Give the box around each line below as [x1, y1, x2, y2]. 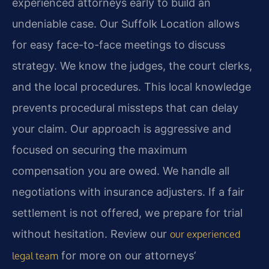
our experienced [170, 228, 240, 240]
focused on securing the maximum [12, 144, 187, 156]
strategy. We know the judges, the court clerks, [12, 59, 252, 72]
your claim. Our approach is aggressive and [12, 122, 231, 135]
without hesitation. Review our [12, 228, 170, 240]
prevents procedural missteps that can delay [12, 101, 238, 114]
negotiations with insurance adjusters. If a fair [12, 186, 244, 198]
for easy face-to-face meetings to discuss [12, 38, 225, 51]
